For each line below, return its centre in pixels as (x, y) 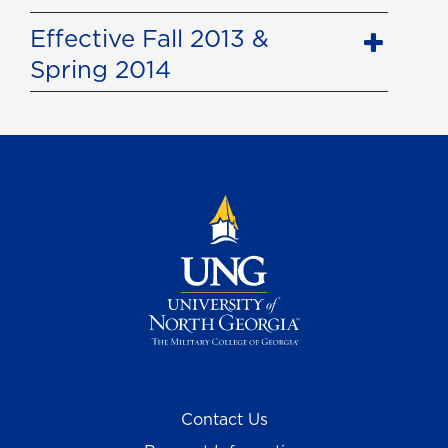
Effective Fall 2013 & (149, 38)
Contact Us (224, 419)
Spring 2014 (100, 69)
